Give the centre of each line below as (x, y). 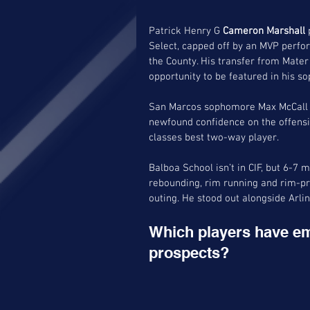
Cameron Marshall (264, 31)
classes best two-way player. (215, 137)
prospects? (189, 252)
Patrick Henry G (186, 31)
